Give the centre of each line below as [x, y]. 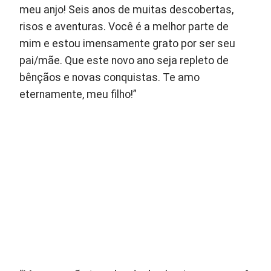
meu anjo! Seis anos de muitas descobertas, [127, 9]
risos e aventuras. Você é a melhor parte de [124, 26]
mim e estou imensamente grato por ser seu [128, 43]
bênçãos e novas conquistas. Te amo [110, 77]
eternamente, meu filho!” [78, 94]
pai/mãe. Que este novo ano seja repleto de [124, 60]
